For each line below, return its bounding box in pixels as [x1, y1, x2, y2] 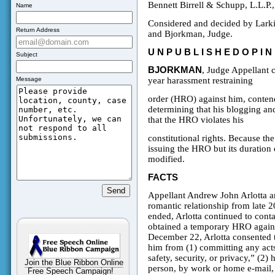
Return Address [15, 26, 60, 34]
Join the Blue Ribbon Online [25, 258, 123, 267]
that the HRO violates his [147, 115, 244, 125]
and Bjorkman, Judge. [147, 29, 233, 39]
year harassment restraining [147, 76, 253, 86]
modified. [147, 154, 185, 165]
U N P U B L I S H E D [147, 47, 239, 58]
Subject [15, 51, 37, 58]
